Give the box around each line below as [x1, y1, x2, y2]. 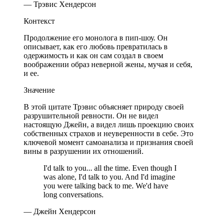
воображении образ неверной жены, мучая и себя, [24, 60, 192, 69]
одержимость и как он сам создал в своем [24, 51, 163, 60]
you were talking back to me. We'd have [43, 181, 168, 190]
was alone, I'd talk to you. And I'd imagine [43, 172, 175, 181]
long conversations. [43, 190, 104, 199]
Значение [24, 85, 55, 94]
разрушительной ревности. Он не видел [24, 111, 158, 120]
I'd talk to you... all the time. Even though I [43, 163, 177, 172]
